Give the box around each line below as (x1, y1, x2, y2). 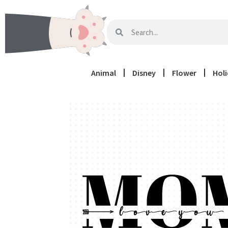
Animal (91, 68, 116, 78)
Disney (132, 68, 156, 78)
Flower (172, 68, 196, 78)
